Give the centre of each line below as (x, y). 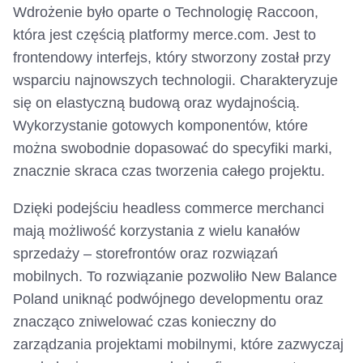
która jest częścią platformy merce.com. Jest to (164, 35)
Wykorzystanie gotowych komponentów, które (160, 126)
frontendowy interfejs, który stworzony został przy (172, 58)
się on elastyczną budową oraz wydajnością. (156, 103)
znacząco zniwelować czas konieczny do (145, 322)
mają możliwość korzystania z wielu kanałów (156, 231)
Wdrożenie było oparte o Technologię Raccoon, (166, 13)
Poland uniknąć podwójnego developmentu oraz (168, 299)
